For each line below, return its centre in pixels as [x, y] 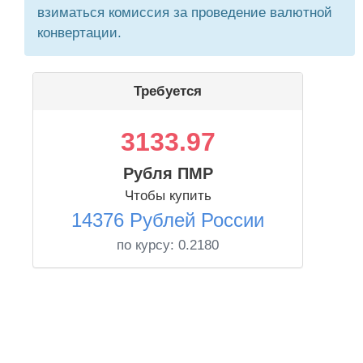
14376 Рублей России [168, 220]
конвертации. [79, 33]
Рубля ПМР [168, 173]
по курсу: [147, 245]
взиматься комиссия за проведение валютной [185, 13]
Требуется [168, 91]
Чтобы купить [168, 196]
